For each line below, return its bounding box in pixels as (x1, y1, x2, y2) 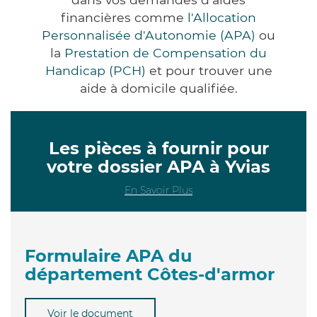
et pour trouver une (145, 62, 272, 78)
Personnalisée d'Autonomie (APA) (42, 27, 255, 42)
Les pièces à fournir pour (48, 137, 269, 158)
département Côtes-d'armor (25, 263, 275, 284)
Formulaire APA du (25, 245, 192, 266)
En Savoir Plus (125, 183, 192, 197)
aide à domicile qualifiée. (79, 80, 238, 96)
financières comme (61, 9, 188, 25)
